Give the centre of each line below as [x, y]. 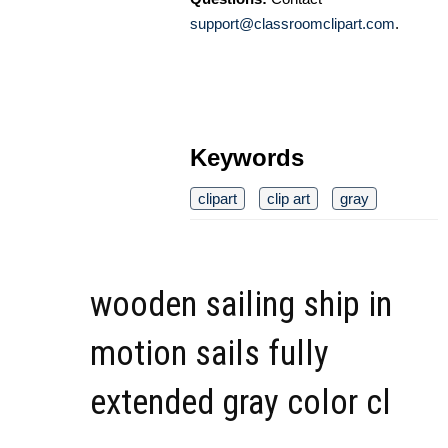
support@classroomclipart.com [292, 23]
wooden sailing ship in [241, 304]
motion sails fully [209, 353]
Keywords [247, 157]
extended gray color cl [240, 402]
